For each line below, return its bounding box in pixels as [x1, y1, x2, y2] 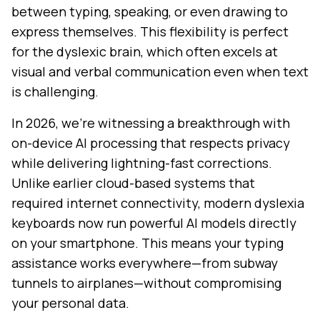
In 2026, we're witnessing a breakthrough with [11, 114, 290, 132]
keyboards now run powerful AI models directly [11, 214, 296, 232]
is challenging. [11, 83, 99, 101]
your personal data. [11, 294, 129, 312]
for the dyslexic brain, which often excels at [11, 43, 278, 61]
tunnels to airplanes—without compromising [11, 274, 281, 292]
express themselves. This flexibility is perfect [11, 23, 289, 41]
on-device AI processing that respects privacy [11, 134, 290, 152]
